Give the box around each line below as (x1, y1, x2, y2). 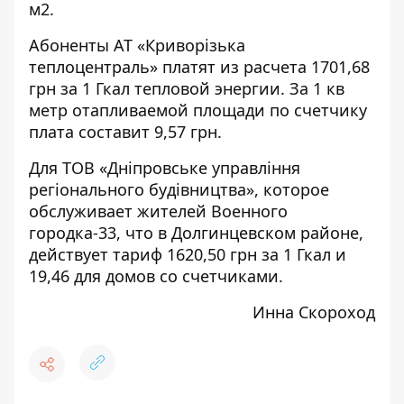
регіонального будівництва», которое (29, 179, 329, 200)
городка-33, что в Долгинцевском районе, (29, 222, 363, 243)
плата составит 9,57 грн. (29, 121, 222, 142)
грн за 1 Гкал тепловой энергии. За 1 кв (29, 78, 344, 99)
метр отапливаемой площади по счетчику (29, 99, 367, 121)
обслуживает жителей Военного (29, 200, 288, 222)
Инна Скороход (252, 301, 375, 323)
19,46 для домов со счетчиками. (29, 265, 283, 287)
